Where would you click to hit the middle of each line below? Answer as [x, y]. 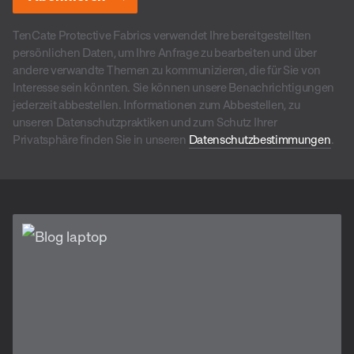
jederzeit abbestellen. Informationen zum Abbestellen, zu [156, 104]
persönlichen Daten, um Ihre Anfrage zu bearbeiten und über [165, 52]
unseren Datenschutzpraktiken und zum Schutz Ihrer [145, 122]
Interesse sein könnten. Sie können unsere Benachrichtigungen [174, 87]
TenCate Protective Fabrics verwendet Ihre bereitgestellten [162, 35]
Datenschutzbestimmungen [260, 139]
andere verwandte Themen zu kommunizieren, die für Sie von [167, 70]
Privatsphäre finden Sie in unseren [101, 139]
